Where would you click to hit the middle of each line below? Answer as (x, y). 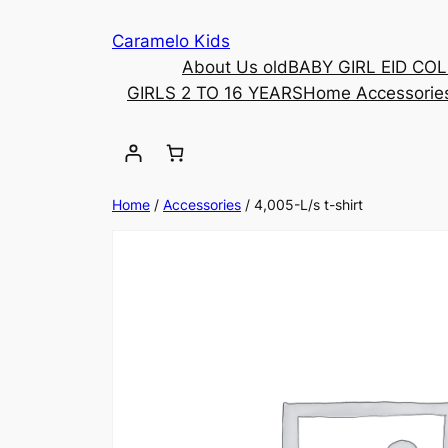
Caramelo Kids (171, 41)
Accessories (202, 204)
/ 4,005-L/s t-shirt (302, 204)
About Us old (235, 67)
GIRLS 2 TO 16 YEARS (215, 93)
